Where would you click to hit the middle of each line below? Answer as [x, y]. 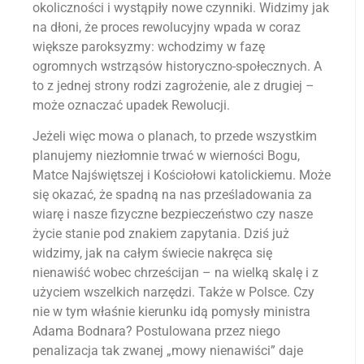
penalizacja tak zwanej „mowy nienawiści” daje [168, 351]
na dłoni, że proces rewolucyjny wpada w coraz [167, 28]
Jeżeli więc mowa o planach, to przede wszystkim [175, 136]
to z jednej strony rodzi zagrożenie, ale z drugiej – [173, 86]
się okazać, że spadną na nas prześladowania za [172, 195]
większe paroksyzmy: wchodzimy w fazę [149, 47]
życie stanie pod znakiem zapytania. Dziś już [161, 234]
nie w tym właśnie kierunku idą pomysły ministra [171, 312]
